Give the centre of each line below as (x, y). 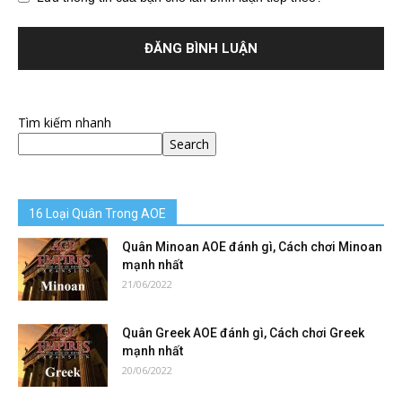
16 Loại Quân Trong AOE (97, 213)
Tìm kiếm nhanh (65, 122)
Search (189, 144)
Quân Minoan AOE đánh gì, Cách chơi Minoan (252, 246)
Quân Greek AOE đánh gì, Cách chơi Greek (243, 332)
